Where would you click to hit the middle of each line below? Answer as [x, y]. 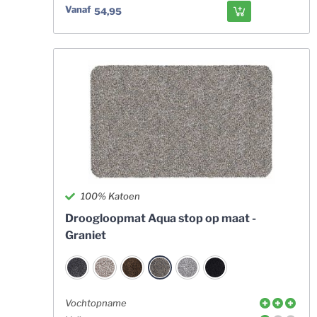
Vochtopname [96, 303]
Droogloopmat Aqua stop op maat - [160, 218]
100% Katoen [111, 196]
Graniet [85, 235]
